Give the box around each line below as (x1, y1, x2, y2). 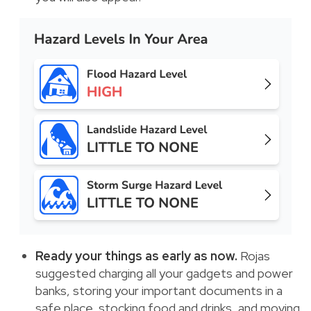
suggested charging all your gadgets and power (35, 264, 293, 281)
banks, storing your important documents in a (35, 282, 283, 299)
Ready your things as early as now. (35, 247, 240, 264)
